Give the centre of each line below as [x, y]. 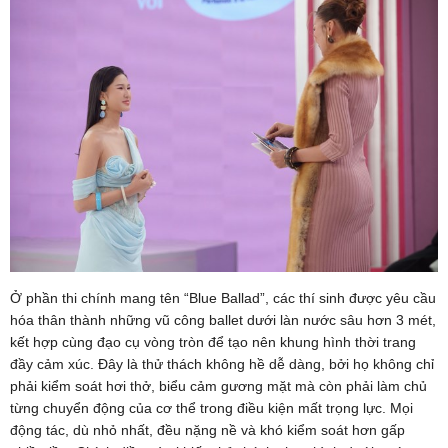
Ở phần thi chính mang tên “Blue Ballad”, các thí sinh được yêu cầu [223, 297]
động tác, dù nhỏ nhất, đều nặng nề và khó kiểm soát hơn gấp [207, 429]
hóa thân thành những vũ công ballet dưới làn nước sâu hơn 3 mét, [223, 319]
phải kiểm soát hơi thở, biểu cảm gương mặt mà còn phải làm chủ [218, 385]
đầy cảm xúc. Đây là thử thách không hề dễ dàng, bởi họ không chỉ [222, 363]
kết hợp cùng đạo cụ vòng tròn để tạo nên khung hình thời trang [213, 341]
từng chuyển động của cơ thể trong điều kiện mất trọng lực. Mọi [211, 407]
